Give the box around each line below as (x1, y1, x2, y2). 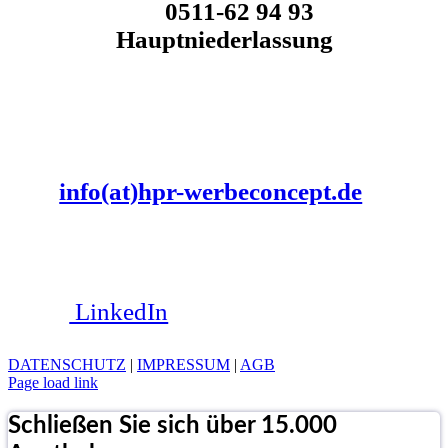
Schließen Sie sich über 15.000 (8, 413, 337, 438)
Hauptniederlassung (115, 26, 333, 54)
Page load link (8, 373, 98, 391)
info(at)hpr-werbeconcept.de (59, 177, 363, 205)
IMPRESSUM (137, 355, 230, 373)
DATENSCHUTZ (8, 355, 126, 373)
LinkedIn (69, 297, 169, 325)
